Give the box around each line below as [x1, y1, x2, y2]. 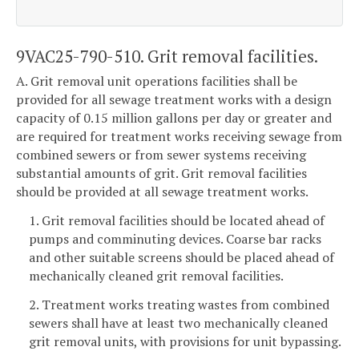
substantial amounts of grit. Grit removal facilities [16, 164, 307, 183]
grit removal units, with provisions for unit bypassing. [29, 332, 341, 350]
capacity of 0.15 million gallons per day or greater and [16, 109, 332, 127]
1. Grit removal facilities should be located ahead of [29, 211, 325, 229]
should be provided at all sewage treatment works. [16, 183, 309, 201]
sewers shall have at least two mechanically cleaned [29, 313, 328, 332]
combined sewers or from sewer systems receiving [16, 146, 306, 164]
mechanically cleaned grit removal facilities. [29, 266, 284, 284]
